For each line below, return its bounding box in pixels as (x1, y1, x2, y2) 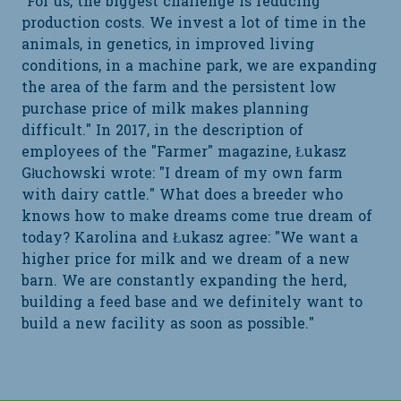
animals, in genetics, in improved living (21, 34, 314, 56)
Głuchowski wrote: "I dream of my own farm (21, 163, 343, 185)
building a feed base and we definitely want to (21, 292, 363, 314)
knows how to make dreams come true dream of (21, 206, 372, 228)
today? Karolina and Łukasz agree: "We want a (21, 227, 358, 250)
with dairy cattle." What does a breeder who (21, 184, 343, 207)
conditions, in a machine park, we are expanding (21, 55, 377, 78)
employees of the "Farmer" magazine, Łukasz (21, 141, 346, 164)
